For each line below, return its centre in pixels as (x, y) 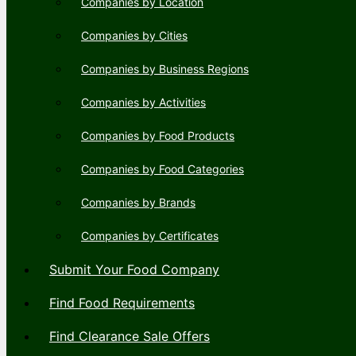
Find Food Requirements (122, 303)
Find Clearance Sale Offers (130, 337)
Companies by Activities (143, 103)
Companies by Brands (138, 203)
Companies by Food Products (158, 136)
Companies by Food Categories (163, 169)
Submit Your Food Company (134, 270)
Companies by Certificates (150, 236)
